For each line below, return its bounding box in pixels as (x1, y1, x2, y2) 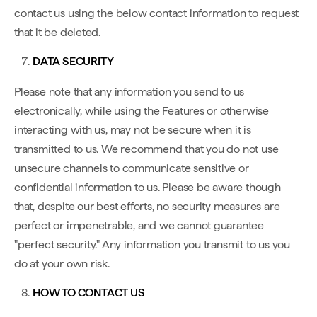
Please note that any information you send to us (14, 85, 245, 98)
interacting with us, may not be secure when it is (14, 123, 251, 137)
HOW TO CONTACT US (33, 286, 145, 299)
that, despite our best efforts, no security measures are (14, 200, 280, 213)
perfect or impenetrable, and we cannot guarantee (14, 219, 265, 232)
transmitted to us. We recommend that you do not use (14, 142, 279, 156)
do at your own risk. (14, 257, 110, 270)
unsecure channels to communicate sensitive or (14, 161, 249, 175)
